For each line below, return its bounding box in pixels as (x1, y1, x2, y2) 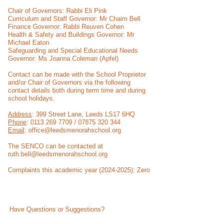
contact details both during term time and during (8, 87, 145, 94)
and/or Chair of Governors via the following (8, 79, 130, 86)
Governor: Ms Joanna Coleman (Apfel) (8, 55, 118, 62)
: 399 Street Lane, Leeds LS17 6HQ (32, 111, 135, 118)
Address (8, 111, 32, 118)
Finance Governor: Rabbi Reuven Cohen (8, 23, 124, 30)
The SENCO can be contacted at (8, 142, 103, 150)
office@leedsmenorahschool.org (28, 126, 121, 134)
